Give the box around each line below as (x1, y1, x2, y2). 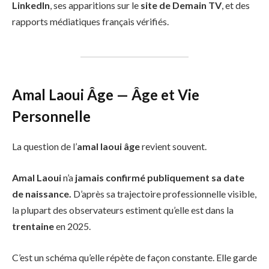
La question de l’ (12, 141, 77, 153)
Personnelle (12, 107, 91, 125)
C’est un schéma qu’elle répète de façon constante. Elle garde (12, 251, 257, 263)
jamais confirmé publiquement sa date (75, 171, 244, 183)
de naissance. (12, 187, 71, 199)
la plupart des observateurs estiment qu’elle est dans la (12, 204, 234, 216)
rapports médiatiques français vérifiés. (12, 15, 169, 27)
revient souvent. (140, 141, 207, 153)
